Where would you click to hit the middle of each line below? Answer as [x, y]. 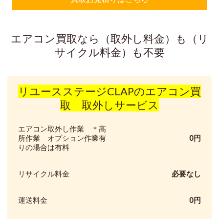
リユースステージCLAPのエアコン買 [109, 91]
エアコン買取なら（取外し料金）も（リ [109, 38]
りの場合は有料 [44, 147]
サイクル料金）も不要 [109, 52]
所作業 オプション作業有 [62, 138]
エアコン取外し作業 [55, 128]
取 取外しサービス [109, 105]
